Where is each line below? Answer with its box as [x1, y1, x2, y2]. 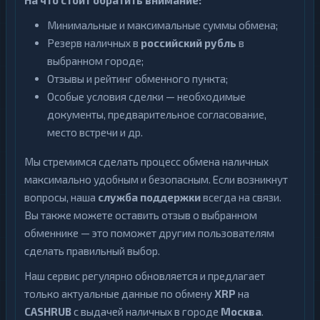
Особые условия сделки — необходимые [47, 90, 246, 104]
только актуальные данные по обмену [24, 287, 214, 301]
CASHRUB [24, 305, 71, 319]
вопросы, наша [24, 191, 98, 204]
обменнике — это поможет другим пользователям [24, 226, 274, 240]
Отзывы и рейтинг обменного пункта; [47, 72, 228, 86]
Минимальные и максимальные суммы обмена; [47, 19, 278, 32]
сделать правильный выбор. [24, 244, 160, 258]
